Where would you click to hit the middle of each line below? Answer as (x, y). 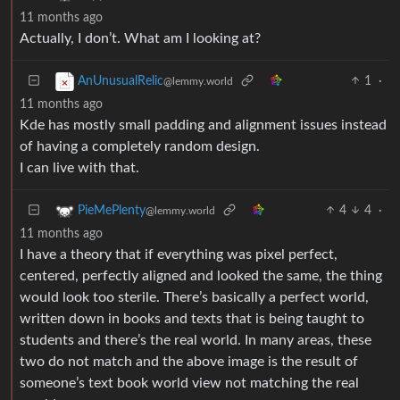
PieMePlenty (112, 210)
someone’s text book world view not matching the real (189, 383)
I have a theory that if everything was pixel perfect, (179, 254)
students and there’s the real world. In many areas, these (196, 340)
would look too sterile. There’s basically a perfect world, (194, 297)
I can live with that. (79, 167)
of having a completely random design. (140, 146)
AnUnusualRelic (121, 81)
